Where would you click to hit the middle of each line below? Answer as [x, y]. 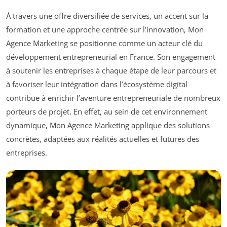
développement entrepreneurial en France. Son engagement [111, 56]
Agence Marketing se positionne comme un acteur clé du [104, 43]
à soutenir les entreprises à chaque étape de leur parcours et [111, 70]
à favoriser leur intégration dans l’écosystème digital [97, 84]
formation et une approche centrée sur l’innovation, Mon [105, 29]
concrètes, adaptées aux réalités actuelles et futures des [103, 139]
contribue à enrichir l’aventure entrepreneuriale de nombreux [113, 98]
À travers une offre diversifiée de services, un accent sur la [107, 15]
